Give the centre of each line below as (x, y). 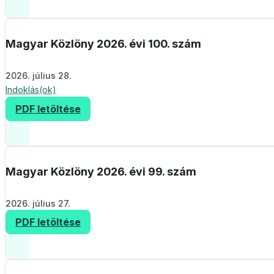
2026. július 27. (38, 204)
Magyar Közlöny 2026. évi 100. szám (103, 44)
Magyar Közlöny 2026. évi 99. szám (101, 172)
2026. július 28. (39, 76)
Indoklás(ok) (31, 90)
